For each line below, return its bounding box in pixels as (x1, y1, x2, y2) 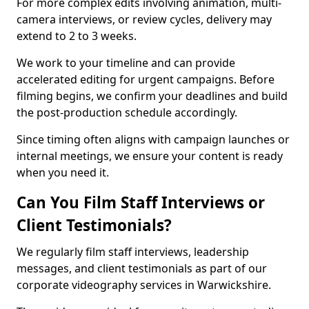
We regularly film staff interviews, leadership (17, 244, 249, 259)
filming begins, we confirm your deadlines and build (17, 88, 288, 103)
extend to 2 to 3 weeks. (17, 28, 137, 43)
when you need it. (17, 165, 109, 180)
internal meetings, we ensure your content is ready (17, 148, 283, 163)
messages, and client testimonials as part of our (17, 261, 267, 276)
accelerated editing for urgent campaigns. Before (17, 72, 275, 87)
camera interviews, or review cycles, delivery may (17, 12, 272, 27)
